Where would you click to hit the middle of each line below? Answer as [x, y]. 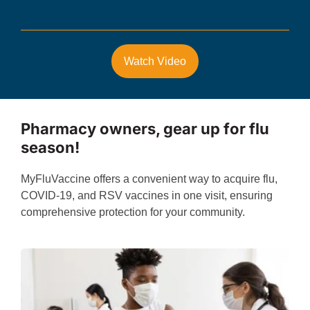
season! [50, 147]
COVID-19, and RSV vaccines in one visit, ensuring [146, 195]
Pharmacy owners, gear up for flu [145, 128]
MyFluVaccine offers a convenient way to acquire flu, [149, 179]
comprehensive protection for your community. [134, 212]
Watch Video [155, 61]
